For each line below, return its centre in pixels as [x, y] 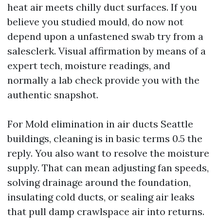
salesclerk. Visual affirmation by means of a [107, 51]
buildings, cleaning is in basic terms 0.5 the [105, 139]
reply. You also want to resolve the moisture [108, 153]
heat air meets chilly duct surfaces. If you [102, 7]
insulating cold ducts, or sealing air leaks [101, 197]
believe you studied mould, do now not [95, 22]
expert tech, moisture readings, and [89, 66]
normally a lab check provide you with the [103, 80]
